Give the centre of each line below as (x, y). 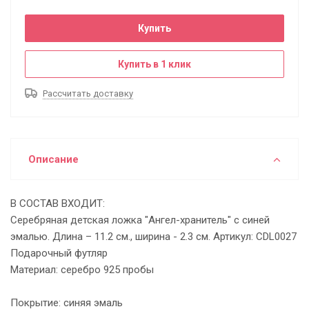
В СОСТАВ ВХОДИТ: (58, 203)
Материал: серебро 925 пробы (82, 270)
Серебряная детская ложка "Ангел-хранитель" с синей (140, 220)
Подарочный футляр (59, 253)
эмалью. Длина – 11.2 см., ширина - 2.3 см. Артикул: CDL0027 (153, 237)
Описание (53, 159)
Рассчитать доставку (88, 93)
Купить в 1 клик (154, 64)
